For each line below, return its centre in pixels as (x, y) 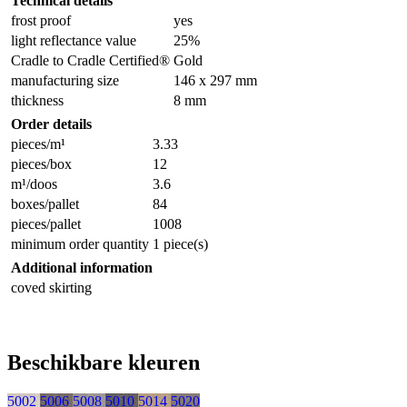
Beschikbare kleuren (104, 363)
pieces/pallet (46, 224)
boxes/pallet (45, 204)
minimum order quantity (80, 244)
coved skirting (51, 288)
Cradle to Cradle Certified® (90, 61)
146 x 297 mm (215, 81)
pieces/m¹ (38, 144)
